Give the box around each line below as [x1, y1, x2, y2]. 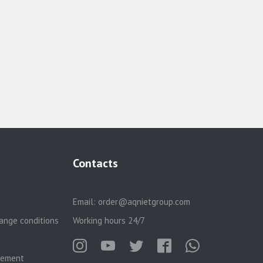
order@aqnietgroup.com [97, 196, 190, 207]
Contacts [72, 156, 118, 171]
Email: [72, 196, 98, 207]
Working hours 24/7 [72, 215, 145, 226]
